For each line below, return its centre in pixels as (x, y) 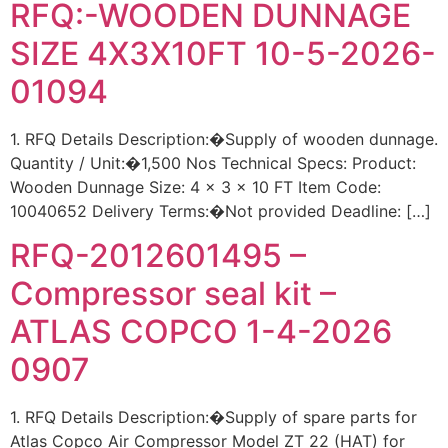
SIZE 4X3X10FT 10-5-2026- (223, 53)
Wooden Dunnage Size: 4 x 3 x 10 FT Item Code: (195, 186)
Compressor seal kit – (173, 293)
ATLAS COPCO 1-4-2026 (201, 331)
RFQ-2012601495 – (158, 255)
